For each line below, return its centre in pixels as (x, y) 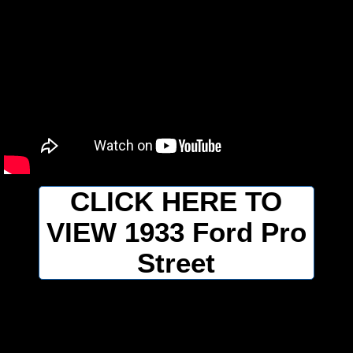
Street (176, 264)
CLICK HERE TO (176, 202)
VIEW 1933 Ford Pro (176, 233)
